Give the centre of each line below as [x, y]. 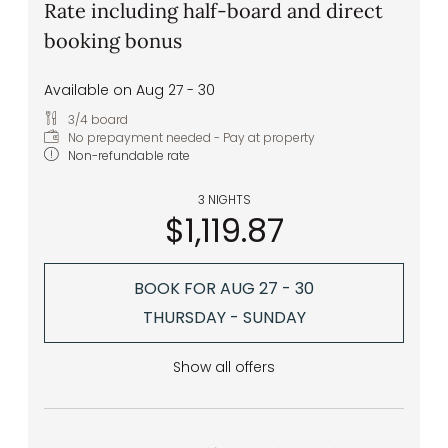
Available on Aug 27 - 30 [129, 90]
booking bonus [113, 41]
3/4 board [98, 120]
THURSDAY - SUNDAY [224, 317]
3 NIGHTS [224, 200]
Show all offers [224, 367]
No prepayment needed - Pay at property [191, 138]
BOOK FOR [177, 288]
